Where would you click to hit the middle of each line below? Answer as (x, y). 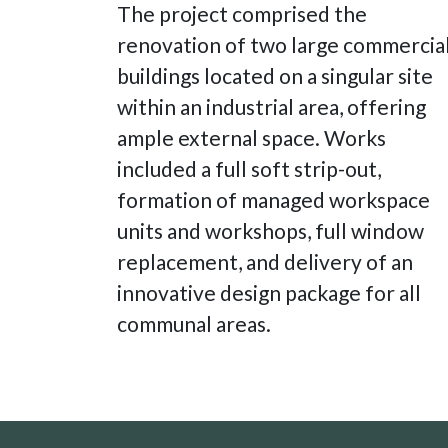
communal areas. (194, 324)
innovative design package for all (269, 293)
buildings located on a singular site (275, 76)
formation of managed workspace (273, 200)
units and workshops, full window (270, 231)
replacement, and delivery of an (265, 262)
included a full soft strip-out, (249, 169)
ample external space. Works (251, 138)
